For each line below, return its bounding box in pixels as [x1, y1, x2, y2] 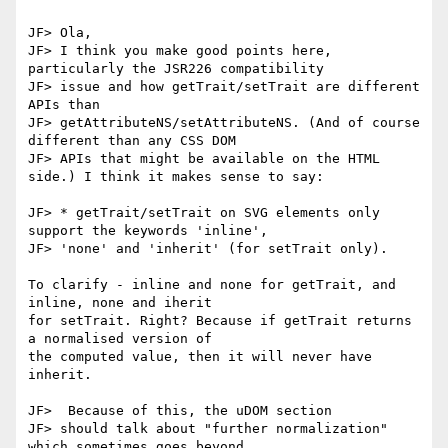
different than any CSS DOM [28, 133, 236, 149]
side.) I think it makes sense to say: [28, 169, 324, 185]
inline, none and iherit [28, 295, 212, 311]
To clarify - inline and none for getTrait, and [28, 277, 396, 293]
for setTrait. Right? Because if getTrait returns [28, 313, 412, 329]
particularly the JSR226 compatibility [28, 61, 324, 77]
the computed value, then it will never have [28, 349, 372, 365]
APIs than [28, 97, 108, 113]
